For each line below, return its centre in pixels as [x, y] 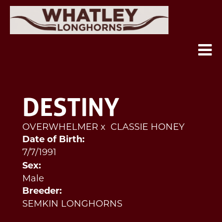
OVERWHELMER [60, 127]
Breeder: [42, 192]
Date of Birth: [54, 140]
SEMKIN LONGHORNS [72, 204]
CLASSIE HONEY [147, 127]
